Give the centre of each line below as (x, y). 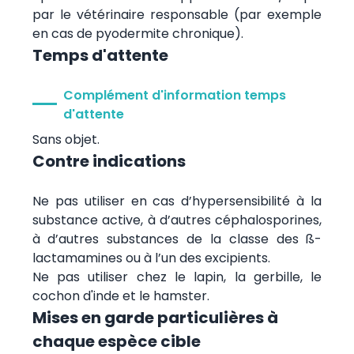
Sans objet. (66, 139)
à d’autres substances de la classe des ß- (177, 239)
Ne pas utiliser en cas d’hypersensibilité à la (177, 201)
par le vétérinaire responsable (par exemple (177, 14)
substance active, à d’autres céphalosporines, (177, 220)
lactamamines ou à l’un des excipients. (151, 258)
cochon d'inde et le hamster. (121, 296)
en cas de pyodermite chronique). (137, 33)
